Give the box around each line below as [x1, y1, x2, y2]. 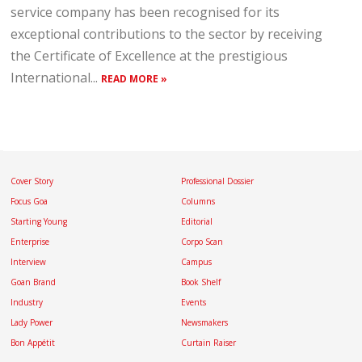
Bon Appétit [11, 337, 56, 348]
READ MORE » [101, 72, 168, 86]
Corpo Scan [181, 236, 223, 247]
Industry [11, 297, 44, 308]
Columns [181, 196, 215, 207]
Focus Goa [11, 196, 48, 207]
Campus [181, 256, 212, 267]
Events [181, 297, 206, 308]
